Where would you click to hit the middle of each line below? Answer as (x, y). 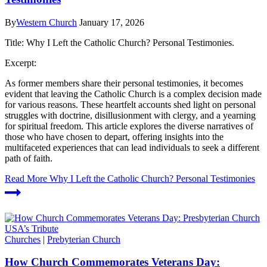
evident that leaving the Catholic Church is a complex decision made (133, 94)
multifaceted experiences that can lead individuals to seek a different (132, 147)
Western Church (46, 22)
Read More (26, 178)
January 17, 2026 (112, 22)
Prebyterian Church (84, 239)
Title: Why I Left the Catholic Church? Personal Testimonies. (119, 42)
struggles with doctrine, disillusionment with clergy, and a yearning (130, 115)
